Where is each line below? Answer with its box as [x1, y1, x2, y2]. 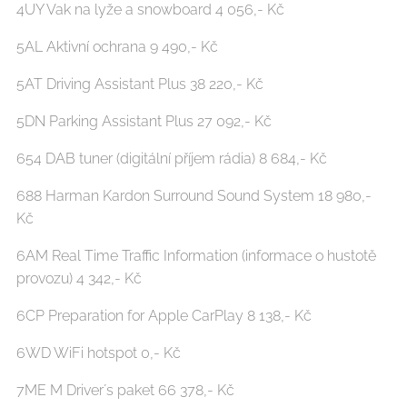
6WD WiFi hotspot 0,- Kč [16, 343, 181, 362]
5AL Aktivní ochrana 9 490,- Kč [16, 37, 218, 55]
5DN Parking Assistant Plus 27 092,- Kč [16, 112, 272, 130]
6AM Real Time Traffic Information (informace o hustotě [16, 246, 376, 264]
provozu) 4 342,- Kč [16, 269, 142, 287]
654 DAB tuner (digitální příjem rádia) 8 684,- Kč [16, 149, 327, 167]
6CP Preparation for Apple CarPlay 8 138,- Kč [16, 306, 312, 324]
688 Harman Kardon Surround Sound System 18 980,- [16, 186, 372, 204]
